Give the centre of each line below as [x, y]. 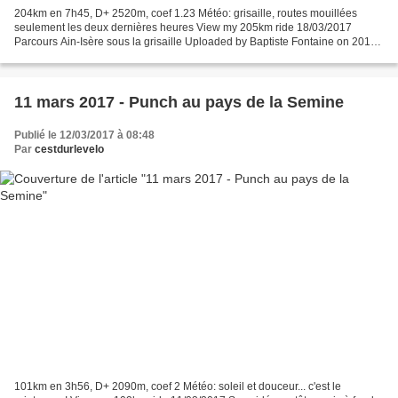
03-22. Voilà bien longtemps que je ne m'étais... [128, 56]
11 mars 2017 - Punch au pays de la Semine [179, 102]
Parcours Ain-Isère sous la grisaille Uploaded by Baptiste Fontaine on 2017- [197, 41]
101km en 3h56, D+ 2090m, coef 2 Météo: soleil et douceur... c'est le [178, 387]
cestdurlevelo [69, 149]
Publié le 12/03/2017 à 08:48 [84, 135]
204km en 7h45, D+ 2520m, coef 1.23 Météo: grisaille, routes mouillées [186, 13]
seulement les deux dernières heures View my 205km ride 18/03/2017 [105, 27]
